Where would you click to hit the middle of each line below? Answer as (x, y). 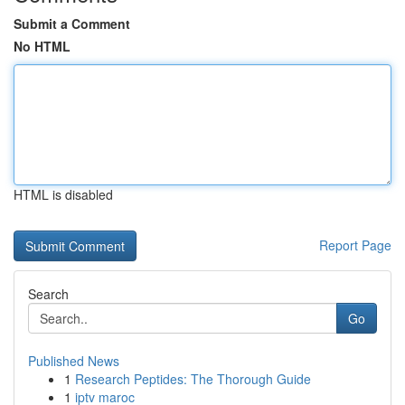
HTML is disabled (63, 194)
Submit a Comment (72, 24)
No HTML (42, 46)
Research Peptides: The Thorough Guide (193, 379)
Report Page (355, 245)
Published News (74, 361)
